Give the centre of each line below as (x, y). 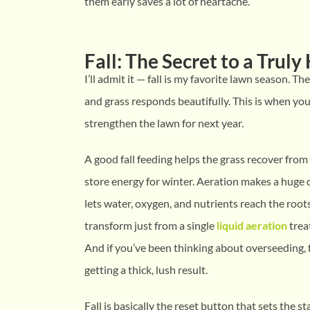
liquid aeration (252, 226)
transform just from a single (151, 226)
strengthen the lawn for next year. (164, 123)
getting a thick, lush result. (146, 270)
